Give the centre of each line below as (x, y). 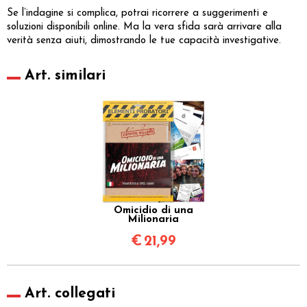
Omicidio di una (153, 210)
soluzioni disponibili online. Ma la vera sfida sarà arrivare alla (144, 27)
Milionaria (153, 219)
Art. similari (65, 75)
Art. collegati (70, 293)
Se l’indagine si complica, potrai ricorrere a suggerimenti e (137, 13)
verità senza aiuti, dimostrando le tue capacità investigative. (144, 40)
